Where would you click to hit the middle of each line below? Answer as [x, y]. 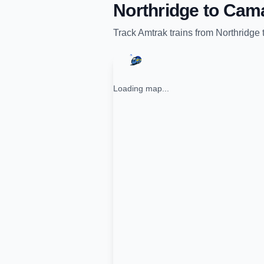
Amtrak [153, 33]
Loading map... [141, 88]
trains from [192, 33]
